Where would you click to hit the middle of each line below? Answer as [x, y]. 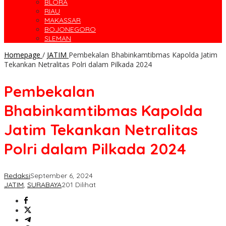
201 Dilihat [79, 185]
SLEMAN [58, 39]
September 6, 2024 [62, 176]
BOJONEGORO [70, 30]
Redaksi [17, 176]
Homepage [22, 55]
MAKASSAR [63, 20]
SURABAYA [44, 185]
